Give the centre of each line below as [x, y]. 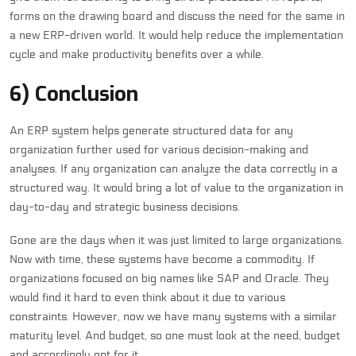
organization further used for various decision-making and [159, 149]
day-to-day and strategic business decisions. [125, 207]
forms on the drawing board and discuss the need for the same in [177, 16]
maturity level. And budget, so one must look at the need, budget [175, 335]
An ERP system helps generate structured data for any [151, 130]
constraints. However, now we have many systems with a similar [173, 316]
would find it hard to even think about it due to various [147, 297]
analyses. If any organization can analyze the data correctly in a [174, 168]
